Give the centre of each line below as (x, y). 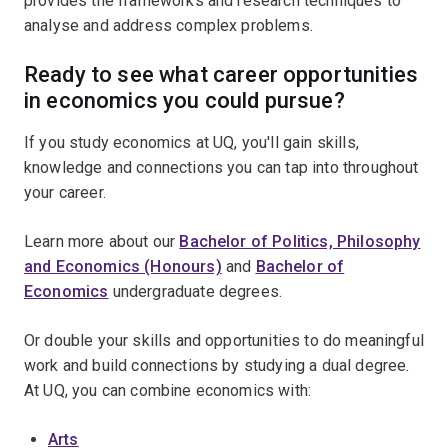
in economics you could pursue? (184, 100)
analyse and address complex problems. (168, 25)
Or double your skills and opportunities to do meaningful (224, 340)
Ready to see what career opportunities (221, 74)
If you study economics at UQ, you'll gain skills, (191, 142)
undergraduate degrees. (195, 291)
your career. (65, 192)
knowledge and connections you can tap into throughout (221, 167)
